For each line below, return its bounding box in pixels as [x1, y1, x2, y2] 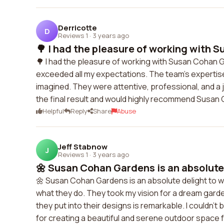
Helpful [42, 106, 64, 115]
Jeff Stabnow [58, 141, 107, 152]
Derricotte [58, 22, 97, 33]
